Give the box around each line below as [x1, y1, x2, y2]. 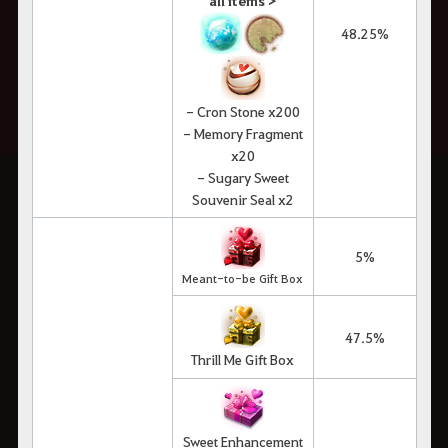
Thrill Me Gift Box [191, 349, 294, 368]
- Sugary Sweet [196, 167, 289, 186]
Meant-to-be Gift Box [182, 269, 303, 286]
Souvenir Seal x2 [191, 189, 294, 208]
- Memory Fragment [182, 123, 303, 142]
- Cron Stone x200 [185, 101, 300, 120]
